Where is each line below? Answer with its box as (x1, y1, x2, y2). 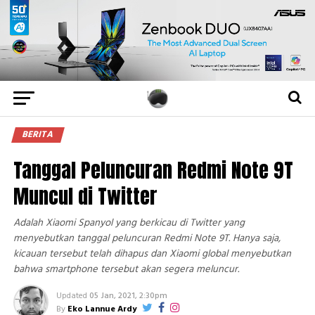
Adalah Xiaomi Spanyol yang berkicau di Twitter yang (13, 215, 245, 231)
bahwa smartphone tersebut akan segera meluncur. (13, 262, 239, 278)
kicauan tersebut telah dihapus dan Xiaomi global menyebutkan (13, 246, 291, 262)
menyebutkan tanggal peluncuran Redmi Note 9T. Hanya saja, (13, 231, 281, 247)
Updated (56, 289, 87, 303)
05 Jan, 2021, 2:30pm (89, 289, 167, 303)
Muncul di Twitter (13, 181, 157, 211)
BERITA (20, 127, 56, 142)
